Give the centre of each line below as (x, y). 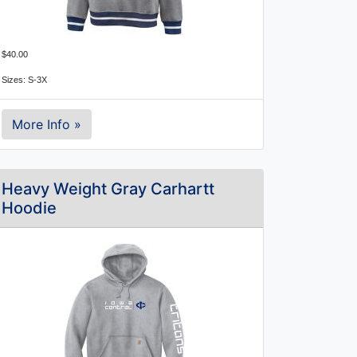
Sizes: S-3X (24, 80)
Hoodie (29, 208)
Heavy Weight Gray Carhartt (108, 189)
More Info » (47, 124)
